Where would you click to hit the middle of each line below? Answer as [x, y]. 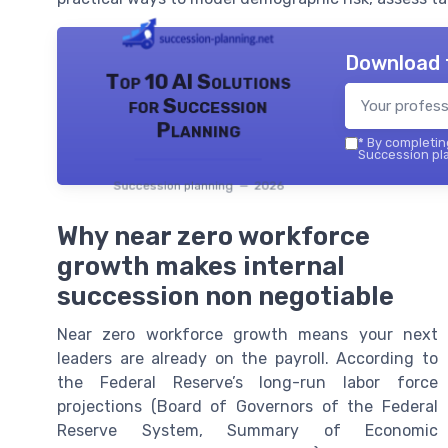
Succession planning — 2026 [198, 185]
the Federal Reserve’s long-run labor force [247, 382]
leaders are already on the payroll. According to [247, 358]
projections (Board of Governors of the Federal [247, 406]
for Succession [198, 105]
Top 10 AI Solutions [198, 81]
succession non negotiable [225, 295]
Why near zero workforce [213, 235]
